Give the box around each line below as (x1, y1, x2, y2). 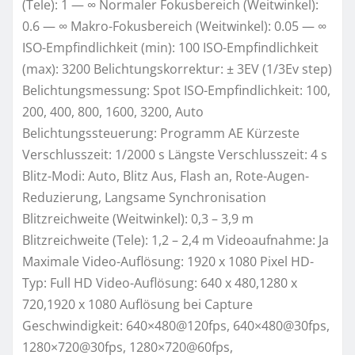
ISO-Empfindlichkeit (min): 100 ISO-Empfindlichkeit (22, 38, 319, 56)
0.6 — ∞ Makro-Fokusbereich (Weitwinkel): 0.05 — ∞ (22, 17, 326, 35)
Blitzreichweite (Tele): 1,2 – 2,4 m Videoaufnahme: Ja (22, 231, 329, 249)
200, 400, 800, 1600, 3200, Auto (22, 102, 204, 120)
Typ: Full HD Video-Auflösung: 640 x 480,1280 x (22, 273, 297, 292)
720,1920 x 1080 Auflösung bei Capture (22, 295, 253, 313)
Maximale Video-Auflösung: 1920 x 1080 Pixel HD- (22, 252, 314, 270)
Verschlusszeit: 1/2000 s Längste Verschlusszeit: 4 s (22, 145, 327, 163)
